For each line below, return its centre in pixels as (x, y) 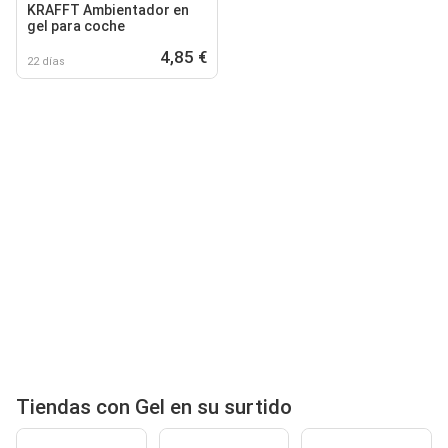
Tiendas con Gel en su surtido (154, 406)
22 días (46, 61)
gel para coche (76, 25)
